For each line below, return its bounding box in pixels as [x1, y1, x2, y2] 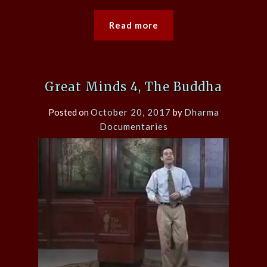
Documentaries [99, 120, 168, 132]
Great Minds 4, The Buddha [45, 79, 222, 94]
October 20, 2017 [90, 106, 171, 117]
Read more [108, 20, 159, 31]
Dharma [184, 106, 219, 117]
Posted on [48, 106, 91, 117]
